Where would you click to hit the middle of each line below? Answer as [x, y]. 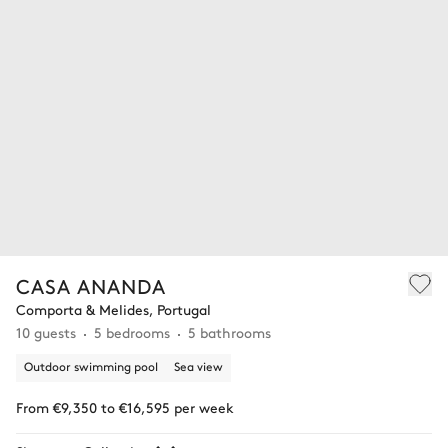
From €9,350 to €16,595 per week [125, 407]
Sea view [198, 366]
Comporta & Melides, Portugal [113, 309]
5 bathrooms [229, 332]
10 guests [46, 332]
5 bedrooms [132, 332]
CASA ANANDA [91, 286]
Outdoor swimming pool [91, 366]
